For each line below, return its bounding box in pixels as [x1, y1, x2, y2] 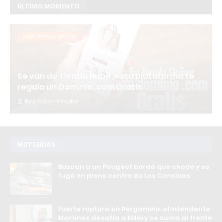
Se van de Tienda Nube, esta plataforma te [17, 70, 194, 82]
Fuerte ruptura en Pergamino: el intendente [58, 204, 210, 214]
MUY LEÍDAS [17, 139, 55, 149]
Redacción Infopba [25, 97, 78, 105]
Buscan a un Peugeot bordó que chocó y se [58, 162, 210, 171]
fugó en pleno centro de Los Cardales [58, 170, 190, 180]
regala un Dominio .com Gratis [17, 81, 142, 93]
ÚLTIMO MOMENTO [17, 1, 80, 11]
